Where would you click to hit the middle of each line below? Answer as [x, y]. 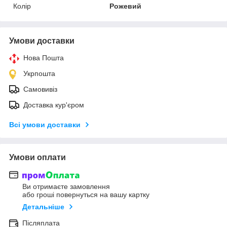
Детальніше [43, 207]
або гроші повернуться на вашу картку [86, 195]
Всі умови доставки [45, 124]
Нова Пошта [44, 58]
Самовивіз [40, 89]
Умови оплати [37, 157]
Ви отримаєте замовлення [66, 187]
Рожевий [126, 6]
